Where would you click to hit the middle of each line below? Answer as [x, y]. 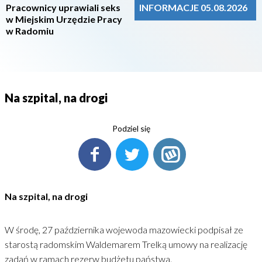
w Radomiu [30, 31]
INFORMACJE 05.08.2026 [193, 7]
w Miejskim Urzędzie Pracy [64, 19]
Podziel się [131, 128]
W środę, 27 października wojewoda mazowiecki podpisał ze [124, 230]
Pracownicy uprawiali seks [63, 7]
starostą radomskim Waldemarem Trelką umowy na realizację [126, 244]
